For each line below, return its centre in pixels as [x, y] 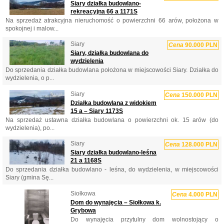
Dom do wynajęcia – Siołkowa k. [116, 202]
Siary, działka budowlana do [109, 53]
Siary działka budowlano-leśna [113, 153]
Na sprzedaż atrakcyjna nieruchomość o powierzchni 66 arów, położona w [112, 20]
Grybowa [83, 210]
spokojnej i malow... [32, 28]
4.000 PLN [202, 194]
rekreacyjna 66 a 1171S [104, 11]
